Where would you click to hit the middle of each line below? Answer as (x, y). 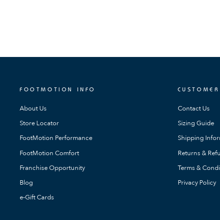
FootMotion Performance (56, 138)
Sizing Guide (196, 124)
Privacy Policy (197, 182)
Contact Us (193, 108)
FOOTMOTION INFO (58, 89)
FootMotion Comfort (49, 153)
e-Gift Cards (37, 198)
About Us (33, 108)
